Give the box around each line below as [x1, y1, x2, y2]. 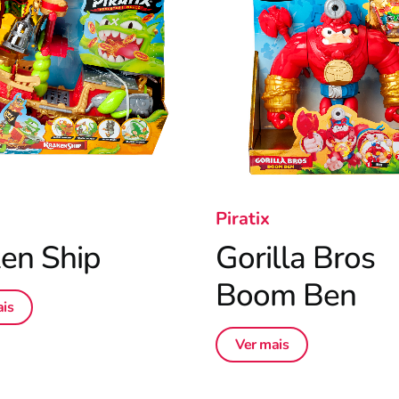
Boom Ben [216, 274, 356, 316]
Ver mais [235, 335, 289, 354]
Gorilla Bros [216, 237, 375, 279]
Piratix [216, 207, 270, 231]
